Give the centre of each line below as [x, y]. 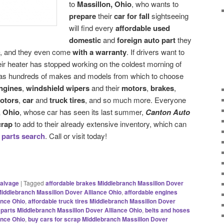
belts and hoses [167, 210]
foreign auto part [146, 40]
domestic [85, 40]
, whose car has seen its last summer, [82, 111]
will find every [92, 27]
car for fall [133, 16]
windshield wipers [58, 88]
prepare [83, 16]
